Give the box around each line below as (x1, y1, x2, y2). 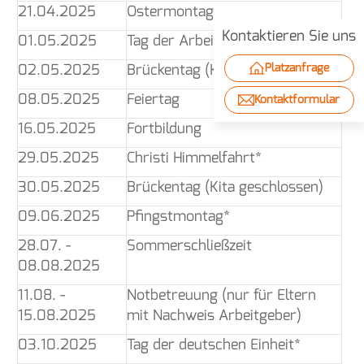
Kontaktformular (254, 92, 340, 108)
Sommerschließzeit (127, 235, 252, 255)
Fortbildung (127, 118, 201, 138)
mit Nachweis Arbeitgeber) (127, 305, 301, 325)
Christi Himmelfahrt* (127, 147, 262, 167)
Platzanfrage (265, 60, 329, 76)
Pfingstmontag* (127, 206, 230, 226)
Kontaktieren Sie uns (222, 26, 356, 46)
